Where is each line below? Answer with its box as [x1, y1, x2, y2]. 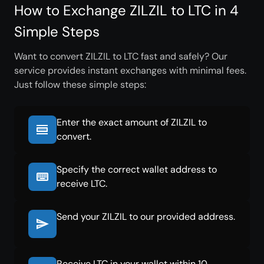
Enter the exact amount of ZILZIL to [57, 116, 207, 128]
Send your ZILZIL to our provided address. [57, 210, 235, 223]
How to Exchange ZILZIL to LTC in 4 [14, 1, 239, 19]
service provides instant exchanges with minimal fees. [14, 64, 246, 77]
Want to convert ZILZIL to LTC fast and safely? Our [14, 50, 227, 62]
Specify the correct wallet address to [57, 163, 217, 176]
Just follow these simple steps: [14, 78, 146, 91]
